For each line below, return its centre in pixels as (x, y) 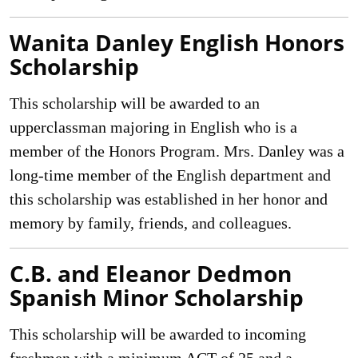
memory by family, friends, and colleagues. (151, 223)
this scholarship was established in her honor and (169, 199)
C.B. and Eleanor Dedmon (151, 273)
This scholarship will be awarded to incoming (158, 334)
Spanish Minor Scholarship (157, 297)
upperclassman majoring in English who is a (153, 127)
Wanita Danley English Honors (177, 42)
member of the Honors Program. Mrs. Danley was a (177, 151)
